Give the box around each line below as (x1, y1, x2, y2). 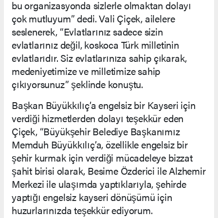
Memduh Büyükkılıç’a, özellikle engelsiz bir (12, 137, 188, 151)
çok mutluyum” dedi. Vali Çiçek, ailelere (12, 11, 175, 25)
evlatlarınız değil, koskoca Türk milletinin (12, 37, 179, 52)
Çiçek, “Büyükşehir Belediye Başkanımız (12, 124, 180, 138)
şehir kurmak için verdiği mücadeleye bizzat (12, 150, 193, 164)
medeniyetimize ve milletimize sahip (12, 63, 161, 78)
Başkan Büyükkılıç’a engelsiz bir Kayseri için (12, 97, 196, 112)
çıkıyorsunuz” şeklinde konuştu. (12, 76, 144, 91)
